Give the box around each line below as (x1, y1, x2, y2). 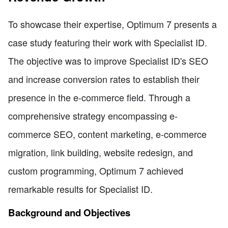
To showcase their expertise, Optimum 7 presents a (8, 17, 217, 31)
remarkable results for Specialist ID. (8, 182, 153, 195)
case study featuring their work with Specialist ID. (8, 35, 207, 49)
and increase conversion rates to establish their (8, 72, 199, 85)
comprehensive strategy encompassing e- (8, 108, 178, 122)
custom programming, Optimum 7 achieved (8, 163, 183, 177)
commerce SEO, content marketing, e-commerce (8, 127, 207, 140)
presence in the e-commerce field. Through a (8, 90, 190, 104)
